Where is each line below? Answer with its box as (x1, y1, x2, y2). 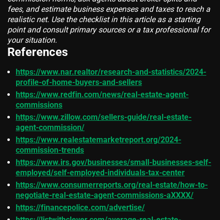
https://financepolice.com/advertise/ (16, 203, 145, 213)
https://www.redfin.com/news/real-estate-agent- (16, 90, 189, 100)
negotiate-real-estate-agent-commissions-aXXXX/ (16, 191, 193, 200)
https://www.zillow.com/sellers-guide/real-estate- (16, 112, 192, 122)
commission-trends (16, 145, 84, 155)
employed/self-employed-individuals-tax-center (16, 168, 185, 178)
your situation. (7, 35, 57, 45)
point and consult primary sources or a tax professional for (7, 25, 210, 35)
